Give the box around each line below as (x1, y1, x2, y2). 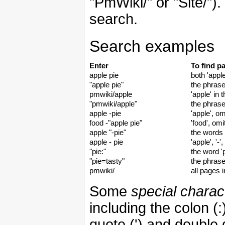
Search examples (89, 37, 214, 56)
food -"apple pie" (89, 119, 142, 128)
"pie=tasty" (89, 157, 125, 166)
